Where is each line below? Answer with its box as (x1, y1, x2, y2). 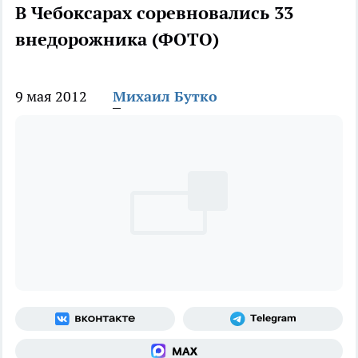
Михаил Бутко (113, 87, 217, 106)
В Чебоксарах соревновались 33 (15, 2, 293, 25)
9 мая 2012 (15, 87, 87, 106)
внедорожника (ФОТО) (15, 28, 219, 51)
